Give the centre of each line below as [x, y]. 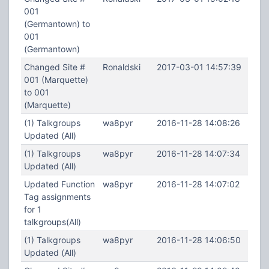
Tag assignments [57, 197]
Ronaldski [121, 67]
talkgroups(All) [52, 222]
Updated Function [59, 184]
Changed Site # [54, 67]
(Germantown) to [57, 24]
